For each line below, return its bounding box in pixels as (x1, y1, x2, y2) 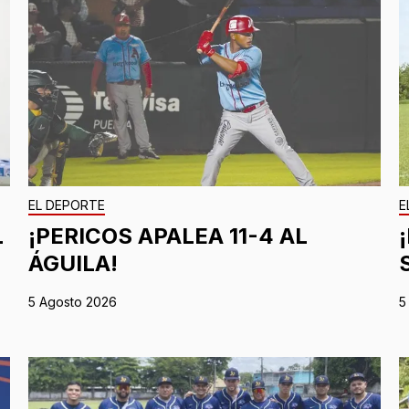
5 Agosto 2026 (27, 294, 117, 310)
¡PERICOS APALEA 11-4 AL (27, 223, 308, 250)
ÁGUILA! (27, 250, 118, 278)
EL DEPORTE (27, 197, 105, 214)
